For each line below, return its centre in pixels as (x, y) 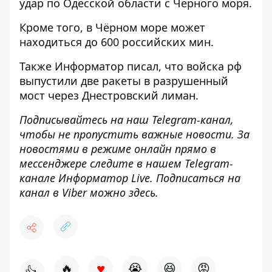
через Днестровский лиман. (123, 95)
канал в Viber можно (74, 192)
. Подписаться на (195, 178)
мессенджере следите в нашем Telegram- (126, 163)
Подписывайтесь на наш (86, 120)
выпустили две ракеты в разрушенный (124, 81)
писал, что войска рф (183, 66)
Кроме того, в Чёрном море (95, 27)
